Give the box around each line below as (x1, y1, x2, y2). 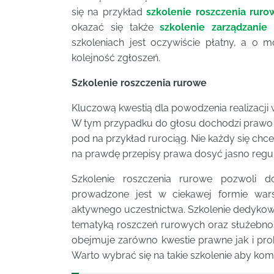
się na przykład (72, 6, 147, 18)
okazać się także (72, 21, 160, 33)
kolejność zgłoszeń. (72, 51, 160, 64)
